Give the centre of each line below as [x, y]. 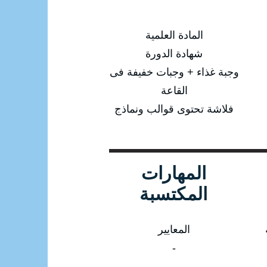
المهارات [174, 173]
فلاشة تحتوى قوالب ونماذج [174, 109]
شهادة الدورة [174, 53]
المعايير [174, 229]
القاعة [174, 90]
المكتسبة [174, 194]
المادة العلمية [174, 35]
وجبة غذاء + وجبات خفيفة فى [174, 72]
